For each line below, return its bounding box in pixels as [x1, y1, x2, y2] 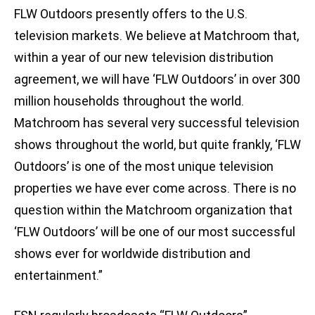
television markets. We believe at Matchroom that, [14, 28, 299, 44]
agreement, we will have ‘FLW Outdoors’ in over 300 [14, 72, 300, 87]
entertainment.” [14, 268, 103, 283]
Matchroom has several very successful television [14, 115, 300, 131]
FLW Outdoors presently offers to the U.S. [14, 6, 247, 22]
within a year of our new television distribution [14, 50, 274, 65]
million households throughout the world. [14, 94, 244, 109]
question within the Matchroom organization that [14, 202, 292, 218]
